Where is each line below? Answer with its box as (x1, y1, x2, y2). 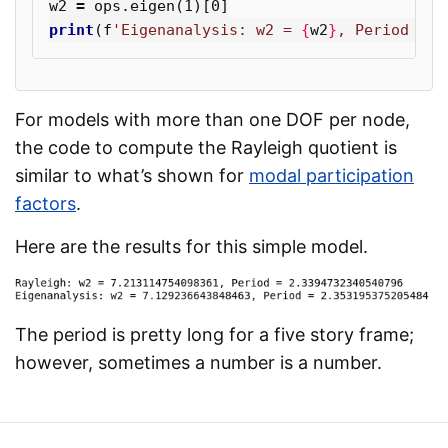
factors (15, 192, 76, 214)
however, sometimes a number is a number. (15, 351, 382, 373)
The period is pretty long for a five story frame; (15, 323, 414, 345)
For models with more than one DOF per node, (15, 108, 410, 130)
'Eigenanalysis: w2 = (112, 20, 301, 39)
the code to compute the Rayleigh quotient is (15, 136, 397, 158)
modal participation (249, 164, 414, 186)
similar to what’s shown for (15, 164, 249, 186)
